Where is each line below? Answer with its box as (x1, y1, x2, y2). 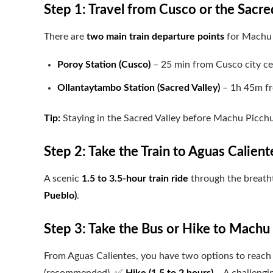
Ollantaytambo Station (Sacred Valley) (57, 83, 220, 93)
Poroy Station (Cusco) (57, 60, 151, 70)
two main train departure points (87, 32, 224, 42)
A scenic (44, 174, 82, 184)
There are (44, 32, 87, 42)
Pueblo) (44, 191, 77, 201)
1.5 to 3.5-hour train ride (82, 174, 188, 184)
